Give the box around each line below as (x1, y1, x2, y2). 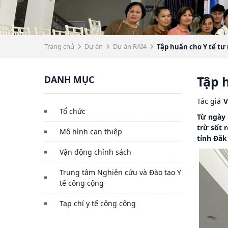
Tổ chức (60, 106, 85, 117)
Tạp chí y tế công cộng (60, 198, 136, 209)
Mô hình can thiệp (60, 127, 122, 137)
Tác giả (197, 96, 221, 106)
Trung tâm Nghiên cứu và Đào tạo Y (60, 167, 181, 178)
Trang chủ (44, 42, 74, 51)
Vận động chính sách (60, 147, 131, 157)
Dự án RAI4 (113, 42, 147, 51)
